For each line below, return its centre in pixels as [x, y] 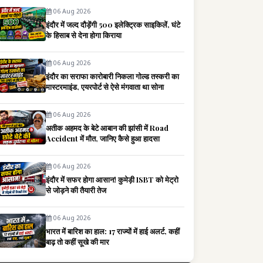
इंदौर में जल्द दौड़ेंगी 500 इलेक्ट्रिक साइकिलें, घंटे [113, 24]
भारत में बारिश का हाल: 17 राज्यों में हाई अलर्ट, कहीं [113, 231]
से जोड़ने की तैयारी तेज [76, 190]
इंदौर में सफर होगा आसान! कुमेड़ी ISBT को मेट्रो [112, 179]
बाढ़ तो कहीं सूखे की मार [77, 241]
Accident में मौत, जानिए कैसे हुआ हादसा [103, 138]
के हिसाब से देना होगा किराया [84, 35]
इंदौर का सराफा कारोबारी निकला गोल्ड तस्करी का [112, 76]
